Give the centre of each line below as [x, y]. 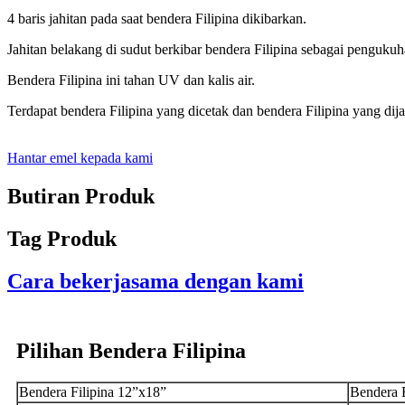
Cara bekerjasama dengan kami [155, 281]
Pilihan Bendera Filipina [131, 350]
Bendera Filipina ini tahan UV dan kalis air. [131, 80]
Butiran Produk [81, 197]
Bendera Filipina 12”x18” [93, 391]
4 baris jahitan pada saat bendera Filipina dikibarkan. [157, 19]
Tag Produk [62, 239]
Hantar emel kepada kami [80, 158]
